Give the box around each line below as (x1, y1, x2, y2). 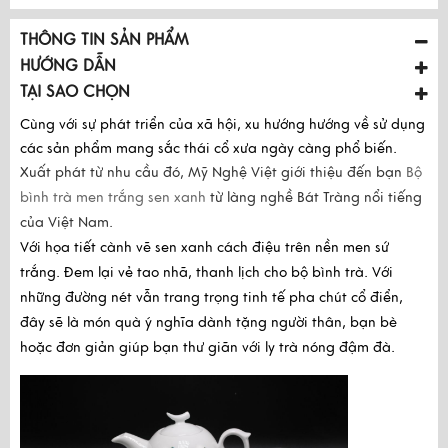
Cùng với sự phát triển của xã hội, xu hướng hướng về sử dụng (20, 116, 425, 133)
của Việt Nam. (20, 214, 113, 231)
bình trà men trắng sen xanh (20, 189, 206, 206)
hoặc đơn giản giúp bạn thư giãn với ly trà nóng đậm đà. (20, 339, 395, 356)
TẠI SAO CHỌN (20, 82, 130, 102)
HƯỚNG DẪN (20, 56, 116, 76)
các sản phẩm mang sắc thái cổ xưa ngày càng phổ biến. (20, 140, 397, 157)
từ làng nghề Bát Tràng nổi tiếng (206, 189, 422, 206)
